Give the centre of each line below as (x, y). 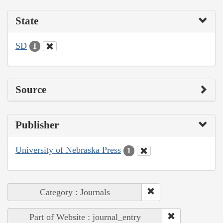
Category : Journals (75, 192)
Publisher (37, 125)
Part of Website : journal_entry (85, 217)
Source (31, 90)
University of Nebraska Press (68, 150)
